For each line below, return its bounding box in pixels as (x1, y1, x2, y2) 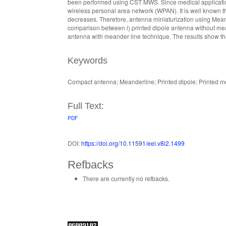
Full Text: (68, 101, 104, 111)
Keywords (68, 55, 108, 66)
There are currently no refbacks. (83, 174, 170, 183)
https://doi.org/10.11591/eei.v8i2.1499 (81, 138, 185, 147)
